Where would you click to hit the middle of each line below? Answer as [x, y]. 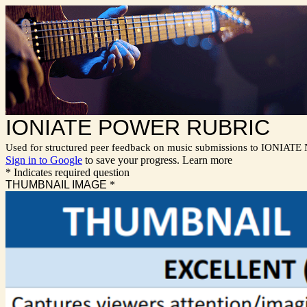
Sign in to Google [44, 160]
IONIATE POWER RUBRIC [138, 127]
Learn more [207, 160]
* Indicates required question [67, 172]
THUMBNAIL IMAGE [56, 185]
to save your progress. [132, 160]
